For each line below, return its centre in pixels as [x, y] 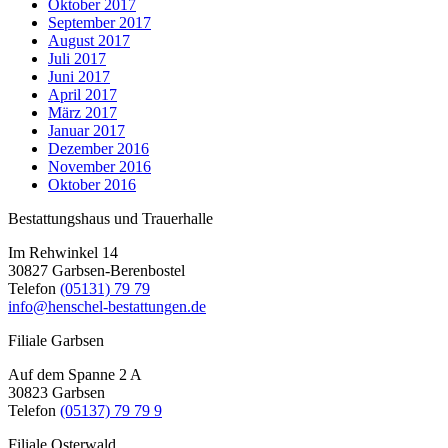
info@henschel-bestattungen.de [107, 307]
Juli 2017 [77, 59]
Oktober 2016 [92, 185]
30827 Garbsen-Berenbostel [96, 271]
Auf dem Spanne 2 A [75, 375]
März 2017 [82, 113]
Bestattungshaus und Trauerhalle [110, 219]
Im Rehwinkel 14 [63, 253]
